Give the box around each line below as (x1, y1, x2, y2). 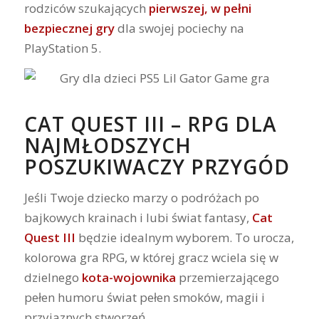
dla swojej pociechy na (114, 19, 244, 36)
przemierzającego (175, 268, 279, 286)
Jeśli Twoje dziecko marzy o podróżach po (23, 189, 259, 206)
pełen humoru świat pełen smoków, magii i (23, 288, 265, 305)
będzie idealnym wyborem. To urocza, (75, 229, 294, 246)
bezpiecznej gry (23, 19, 115, 36)
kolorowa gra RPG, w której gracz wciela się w (23, 249, 278, 266)
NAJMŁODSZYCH (23, 132, 192, 159)
